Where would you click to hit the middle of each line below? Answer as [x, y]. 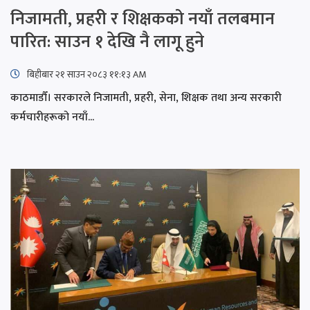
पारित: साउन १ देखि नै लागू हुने [107, 42]
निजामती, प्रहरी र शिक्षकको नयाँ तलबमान [143, 19]
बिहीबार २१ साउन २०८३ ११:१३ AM [85, 74]
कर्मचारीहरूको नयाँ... [52, 117]
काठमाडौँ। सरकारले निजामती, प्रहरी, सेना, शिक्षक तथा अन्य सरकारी [146, 98]
